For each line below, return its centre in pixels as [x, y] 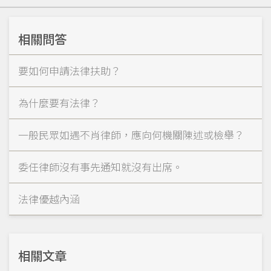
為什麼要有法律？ [59, 102]
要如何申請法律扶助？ [70, 70]
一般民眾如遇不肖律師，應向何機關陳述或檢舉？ [131, 134]
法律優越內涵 [49, 198]
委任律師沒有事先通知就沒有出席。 [100, 166]
